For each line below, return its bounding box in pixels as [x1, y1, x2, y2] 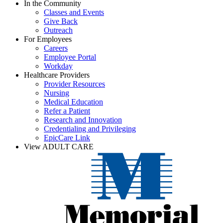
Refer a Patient [44, 107, 90, 115]
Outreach [44, 26, 73, 35]
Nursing [44, 89, 69, 98]
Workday [44, 62, 73, 71]
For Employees [24, 35, 72, 44]
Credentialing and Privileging [44, 124, 136, 133]
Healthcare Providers [24, 71, 90, 80]
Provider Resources [44, 80, 105, 89]
